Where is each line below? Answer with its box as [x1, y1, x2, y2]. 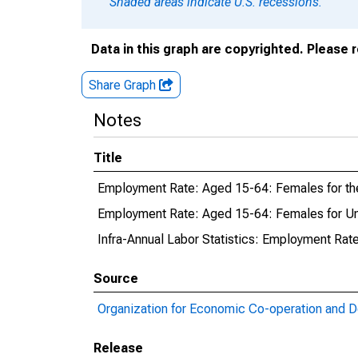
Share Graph [89, 78, 159, 93]
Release [93, 340, 143, 356]
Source [93, 271, 138, 286]
